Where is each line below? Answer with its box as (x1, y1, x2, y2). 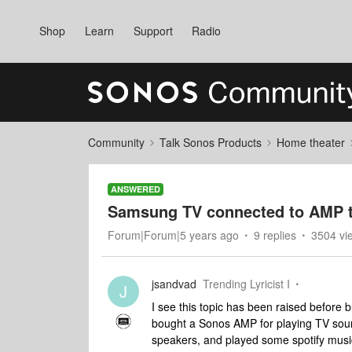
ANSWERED (111, 183, 160, 195)
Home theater (277, 134, 345, 150)
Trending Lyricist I (203, 276, 290, 291)
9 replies (254, 227, 296, 243)
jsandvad (152, 276, 196, 291)
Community (88, 134, 145, 150)
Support (133, 23, 173, 38)
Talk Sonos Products (159, 134, 262, 150)
